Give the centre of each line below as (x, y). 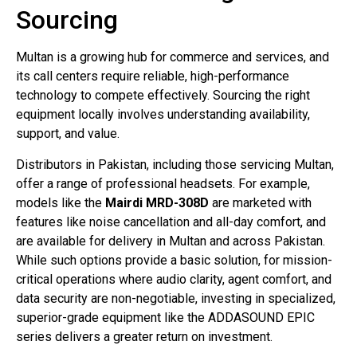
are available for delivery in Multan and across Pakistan (169, 241)
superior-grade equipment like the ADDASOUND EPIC (165, 317)
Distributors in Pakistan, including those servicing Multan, (175, 164)
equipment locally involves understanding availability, (163, 115)
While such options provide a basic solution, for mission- (174, 260)
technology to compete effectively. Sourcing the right (163, 96)
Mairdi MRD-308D (157, 202)
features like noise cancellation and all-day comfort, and (171, 222)
